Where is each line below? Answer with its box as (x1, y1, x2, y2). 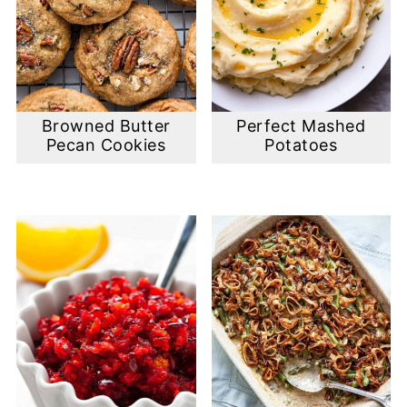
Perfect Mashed (236, 116, 366, 136)
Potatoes (264, 135, 338, 155)
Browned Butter (41, 116, 171, 136)
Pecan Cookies (45, 135, 166, 155)
